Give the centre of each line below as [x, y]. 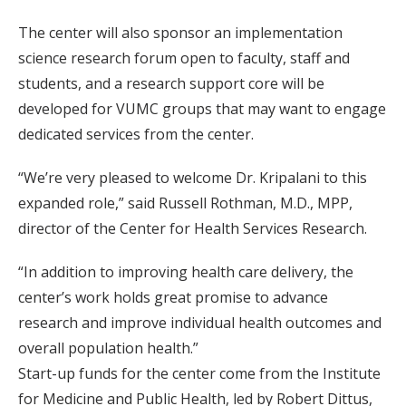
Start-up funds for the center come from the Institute [199, 373]
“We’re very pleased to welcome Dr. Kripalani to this [193, 178]
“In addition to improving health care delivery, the [186, 272]
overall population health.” [108, 348]
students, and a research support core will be [171, 83]
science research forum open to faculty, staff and [184, 58]
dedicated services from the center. [136, 134]
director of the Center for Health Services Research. [193, 228]
